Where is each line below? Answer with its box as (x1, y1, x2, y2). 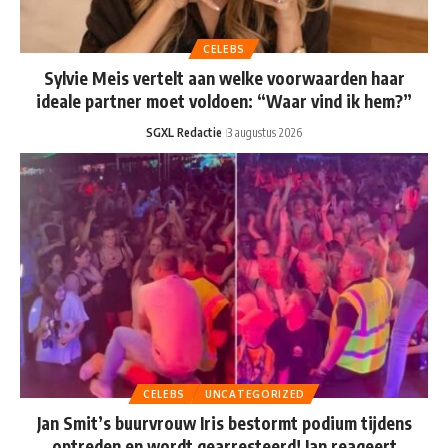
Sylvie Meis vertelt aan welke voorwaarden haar (43, 67, 405, 90)
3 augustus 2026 (227, 125, 302, 141)
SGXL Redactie (146, 125, 222, 141)
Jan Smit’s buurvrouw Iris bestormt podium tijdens (36, 411, 412, 434)
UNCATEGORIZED (205, 387, 306, 400)
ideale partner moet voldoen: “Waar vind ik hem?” (36, 90, 412, 113)
